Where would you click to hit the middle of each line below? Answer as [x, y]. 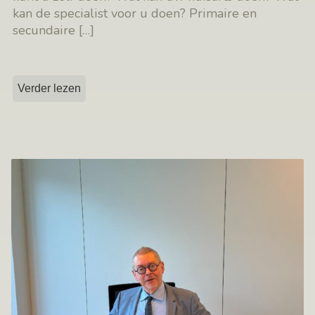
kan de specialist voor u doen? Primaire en [135, 14]
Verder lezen [50, 89]
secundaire [46, 31]
